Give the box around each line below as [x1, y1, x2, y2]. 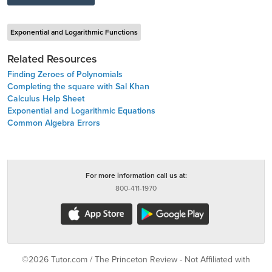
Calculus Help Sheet [7, 93, 84, 104]
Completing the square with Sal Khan [7, 81, 149, 92]
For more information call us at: [85, 171, 187, 180]
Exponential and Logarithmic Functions [10, 28, 138, 36]
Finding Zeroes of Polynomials [7, 69, 123, 80]
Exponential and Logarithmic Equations [7, 106, 155, 116]
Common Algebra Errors [7, 118, 100, 128]
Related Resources [7, 52, 97, 66]
